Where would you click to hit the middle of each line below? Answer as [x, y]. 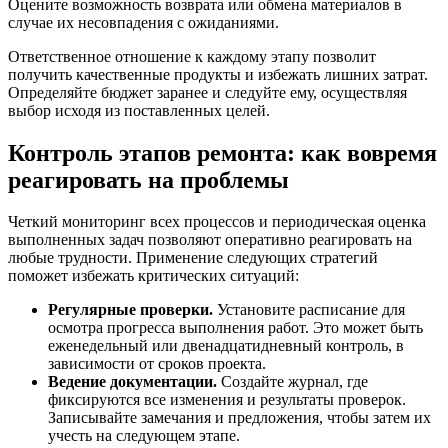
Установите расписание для [309, 310]
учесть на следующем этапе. [144, 436]
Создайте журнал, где [292, 382]
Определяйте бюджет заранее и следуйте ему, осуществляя [207, 92]
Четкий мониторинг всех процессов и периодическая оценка [217, 222]
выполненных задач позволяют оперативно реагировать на [210, 240]
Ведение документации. [132, 382]
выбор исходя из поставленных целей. [139, 110]
